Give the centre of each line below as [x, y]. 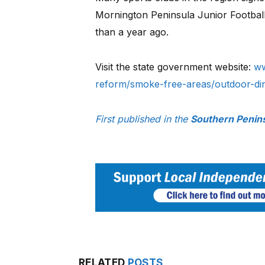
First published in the [143, 119]
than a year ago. [132, 32]
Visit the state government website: [174, 67]
